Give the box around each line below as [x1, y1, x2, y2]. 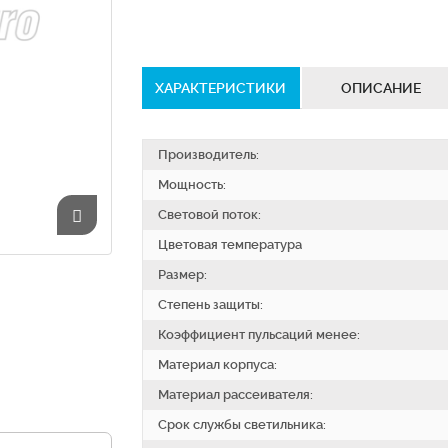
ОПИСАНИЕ [340, 80, 421, 96]
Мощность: [157, 177, 226, 192]
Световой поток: [157, 207, 261, 222]
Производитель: [157, 147, 259, 162]
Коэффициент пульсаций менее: [157, 327, 360, 342]
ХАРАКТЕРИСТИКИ [155, 80, 286, 96]
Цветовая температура [157, 237, 302, 252]
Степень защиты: [157, 297, 263, 312]
